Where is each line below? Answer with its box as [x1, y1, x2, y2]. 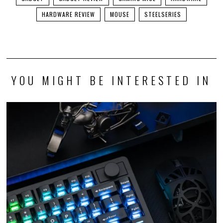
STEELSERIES [144, 10, 181, 19]
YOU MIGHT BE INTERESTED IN [11, 72, 212, 89]
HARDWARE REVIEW [41, 10, 95, 19]
